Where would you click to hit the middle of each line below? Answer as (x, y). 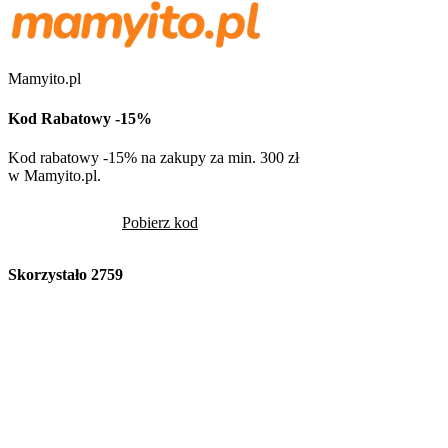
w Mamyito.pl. (54, 175)
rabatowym (343, 424)
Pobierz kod (160, 222)
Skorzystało (49, 275)
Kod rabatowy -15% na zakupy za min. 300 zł (153, 157)
